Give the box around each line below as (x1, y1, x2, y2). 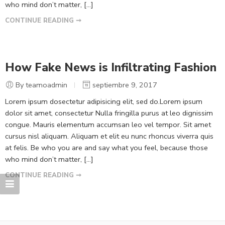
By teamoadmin (14, 79, 69, 90)
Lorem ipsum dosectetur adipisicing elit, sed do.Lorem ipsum (5, 96, 202, 106)
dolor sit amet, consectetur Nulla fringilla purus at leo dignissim (5, 107, 213, 118)
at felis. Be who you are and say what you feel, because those (5, 142, 208, 153)
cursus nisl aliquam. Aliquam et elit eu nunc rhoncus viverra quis (5, 131, 213, 141)
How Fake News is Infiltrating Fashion (5, 59, 216, 75)
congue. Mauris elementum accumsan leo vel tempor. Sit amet (5, 119, 211, 130)
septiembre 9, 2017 (90, 79, 157, 90)
